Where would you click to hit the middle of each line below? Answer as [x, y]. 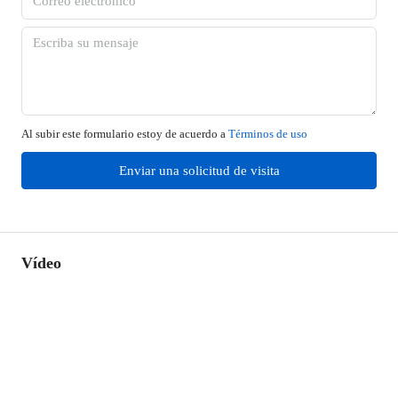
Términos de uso [268, 134]
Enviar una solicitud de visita [199, 171]
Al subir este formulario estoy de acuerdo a [125, 134]
